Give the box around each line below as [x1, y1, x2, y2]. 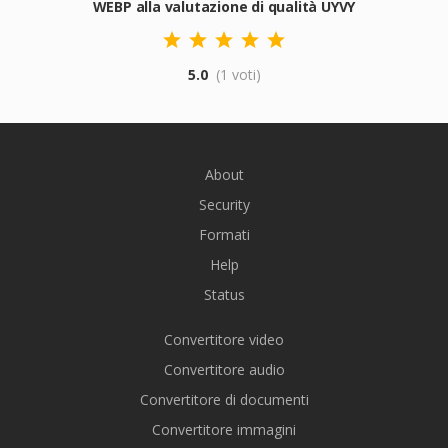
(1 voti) [215, 65, 261, 84]
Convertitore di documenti [139, 390, 309, 409]
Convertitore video [164, 330, 284, 349]
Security [198, 195, 250, 214]
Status [203, 285, 245, 304]
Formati [198, 225, 250, 244]
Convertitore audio [163, 360, 285, 379]
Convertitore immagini [152, 420, 296, 439]
